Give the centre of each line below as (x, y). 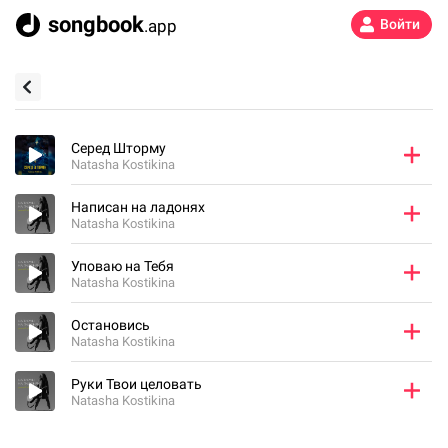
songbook (96, 24)
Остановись (110, 325)
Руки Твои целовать (136, 384)
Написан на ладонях (138, 207)
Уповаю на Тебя (122, 266)
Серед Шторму (118, 148)
